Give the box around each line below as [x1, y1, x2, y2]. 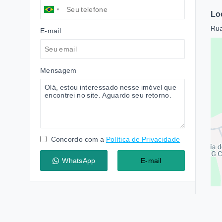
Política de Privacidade [106, 135, 180, 143]
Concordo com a [49, 135, 105, 143]
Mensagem [40, 66, 77, 74]
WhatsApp [62, 157, 96, 165]
